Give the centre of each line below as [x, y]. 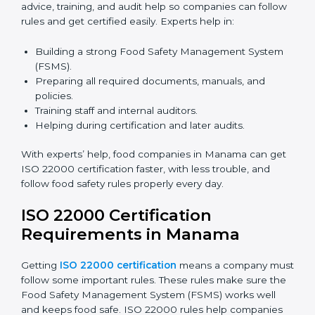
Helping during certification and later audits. [140, 263]
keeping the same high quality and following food [139, 17]
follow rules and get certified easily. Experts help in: [143, 159]
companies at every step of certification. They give [140, 129]
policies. [54, 233]
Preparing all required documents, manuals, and [150, 218]
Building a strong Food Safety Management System [159, 189]
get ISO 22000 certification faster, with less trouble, [144, 306]
